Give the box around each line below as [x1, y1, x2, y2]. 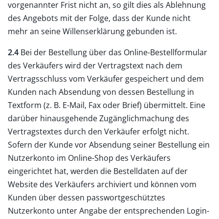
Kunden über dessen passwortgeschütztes [8, 192, 165, 203]
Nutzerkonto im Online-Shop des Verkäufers [8, 152, 171, 163]
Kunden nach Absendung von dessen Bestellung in [8, 86, 194, 97]
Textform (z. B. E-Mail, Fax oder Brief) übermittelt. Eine [8, 99, 205, 110]
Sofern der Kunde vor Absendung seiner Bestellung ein [8, 139, 210, 150]
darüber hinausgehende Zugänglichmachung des [8, 112, 189, 124]
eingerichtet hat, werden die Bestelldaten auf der [8, 165, 188, 176]
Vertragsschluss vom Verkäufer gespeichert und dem [8, 73, 204, 84]
